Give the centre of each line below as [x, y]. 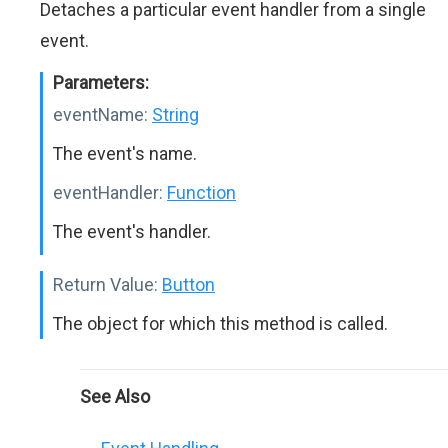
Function [201, 192]
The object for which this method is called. [220, 323]
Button [188, 284]
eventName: [100, 114]
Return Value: [105, 284]
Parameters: [101, 82]
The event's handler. [132, 231]
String [175, 114]
